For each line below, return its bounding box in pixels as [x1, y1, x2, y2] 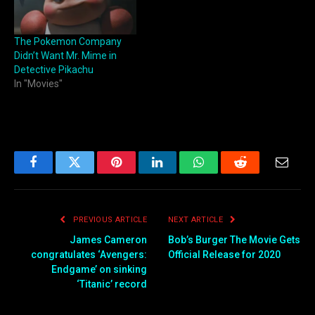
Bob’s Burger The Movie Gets [168, 234, 300, 246]
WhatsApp [198, 166, 252, 179]
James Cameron [70, 234, 147, 246]
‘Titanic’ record [77, 278, 147, 290]
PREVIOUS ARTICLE [70, 215, 147, 225]
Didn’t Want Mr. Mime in [14, 50, 117, 62]
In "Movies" [14, 78, 63, 90]
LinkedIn [156, 166, 203, 179]
